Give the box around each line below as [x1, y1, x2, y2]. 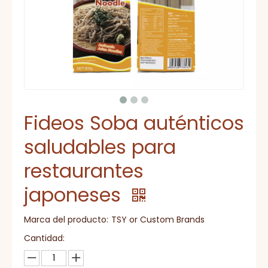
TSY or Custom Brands [111, 214, 205, 226]
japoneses [24, 181, 126, 208]
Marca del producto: [24, 214, 108, 226]
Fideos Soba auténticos [24, 109, 244, 136]
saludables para [24, 133, 176, 160]
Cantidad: [24, 232, 65, 244]
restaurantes [24, 157, 144, 184]
